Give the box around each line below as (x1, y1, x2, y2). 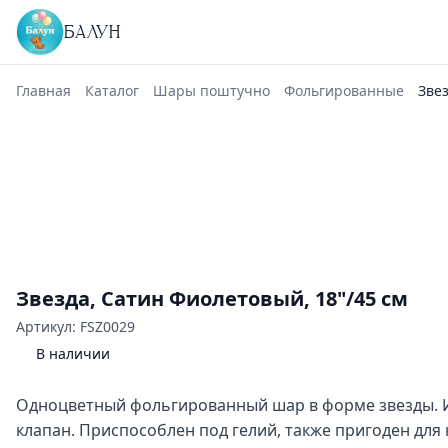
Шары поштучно (153, 81, 270, 100)
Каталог (85, 81, 139, 100)
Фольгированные (284, 81, 404, 100)
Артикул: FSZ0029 (16, 317, 135, 336)
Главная (16, 81, 71, 100)
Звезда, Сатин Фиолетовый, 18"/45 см (16, 285, 408, 312)
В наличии (36, 344, 110, 363)
